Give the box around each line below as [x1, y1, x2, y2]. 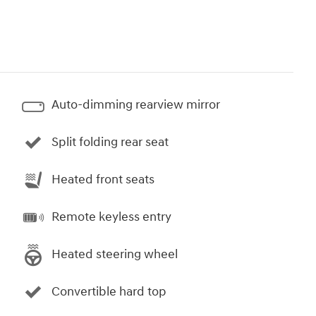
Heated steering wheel [51, 246, 178, 263]
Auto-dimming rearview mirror [51, 97, 220, 114]
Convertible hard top [51, 284, 166, 300]
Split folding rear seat [51, 134, 169, 151]
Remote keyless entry [51, 209, 171, 226]
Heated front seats [51, 171, 154, 188]
